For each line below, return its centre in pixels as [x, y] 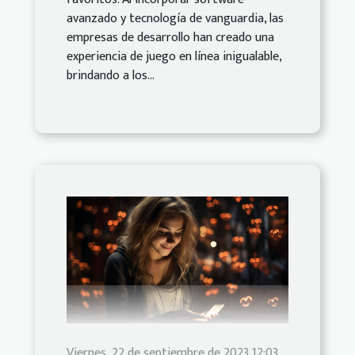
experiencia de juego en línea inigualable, [174, 56]
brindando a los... [111, 75]
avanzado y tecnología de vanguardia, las [175, 18]
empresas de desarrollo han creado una [170, 37]
